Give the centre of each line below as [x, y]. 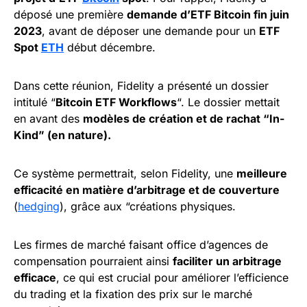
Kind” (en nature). [62, 135]
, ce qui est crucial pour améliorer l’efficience [172, 278]
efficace [35, 278]
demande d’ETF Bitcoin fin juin [208, 15]
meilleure [262, 174]
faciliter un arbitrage [227, 261]
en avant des [48, 119]
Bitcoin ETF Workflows [116, 102]
